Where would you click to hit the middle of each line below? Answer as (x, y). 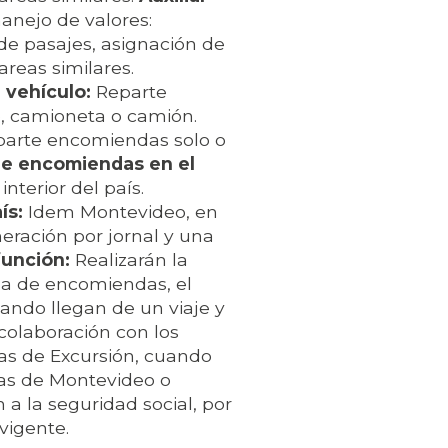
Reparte (131, 92)
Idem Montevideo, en (120, 212)
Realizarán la (129, 260)
